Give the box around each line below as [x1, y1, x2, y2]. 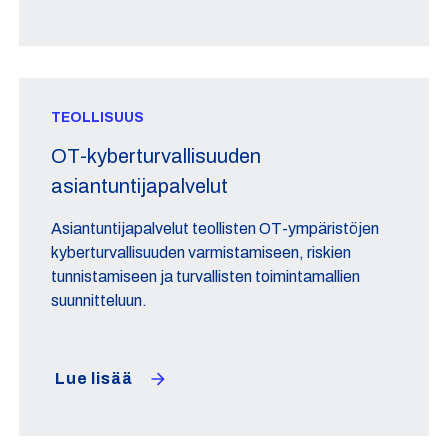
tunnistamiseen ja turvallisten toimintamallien [51, 268, 361, 285]
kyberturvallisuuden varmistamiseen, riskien [51, 244, 352, 261]
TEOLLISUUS [51, 110, 145, 125]
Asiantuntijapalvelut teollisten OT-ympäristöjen [51, 220, 380, 237]
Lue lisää [55, 370, 133, 387]
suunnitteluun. [51, 292, 148, 309]
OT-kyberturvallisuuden [51, 145, 262, 167]
